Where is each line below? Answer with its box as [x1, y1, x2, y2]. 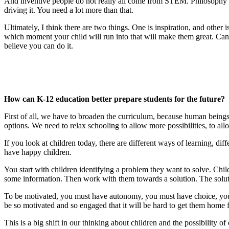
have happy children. [4, 148, 72, 157]
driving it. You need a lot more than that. [4, 6, 133, 15]
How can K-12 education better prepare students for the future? [4, 95, 225, 104]
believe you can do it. [4, 41, 73, 51]
